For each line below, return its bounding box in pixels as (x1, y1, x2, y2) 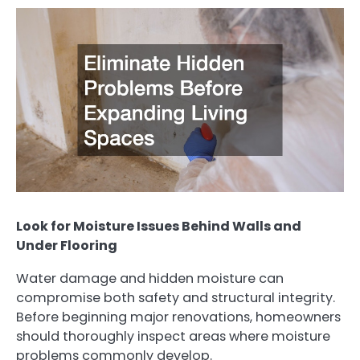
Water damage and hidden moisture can (16, 268, 284, 288)
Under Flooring (16, 236, 117, 256)
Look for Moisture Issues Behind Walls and (16, 217, 301, 236)
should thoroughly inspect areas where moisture (16, 326, 330, 346)
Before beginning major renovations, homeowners (16, 307, 341, 326)
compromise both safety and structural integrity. (16, 288, 335, 307)
